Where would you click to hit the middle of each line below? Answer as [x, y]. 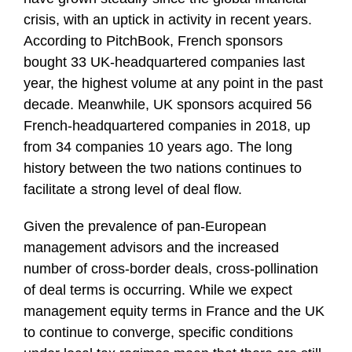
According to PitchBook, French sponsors [153, 40]
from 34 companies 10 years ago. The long [158, 147]
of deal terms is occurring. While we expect [158, 290]
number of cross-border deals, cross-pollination [171, 268]
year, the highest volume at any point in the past [173, 83]
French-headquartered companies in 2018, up [167, 125]
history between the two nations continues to [163, 168]
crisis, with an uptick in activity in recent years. [168, 19]
